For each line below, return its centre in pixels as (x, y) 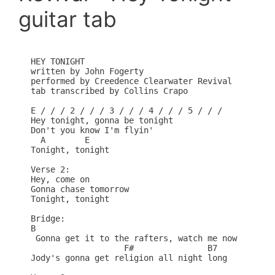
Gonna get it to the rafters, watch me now (134, 238)
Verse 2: (50, 170)
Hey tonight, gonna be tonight (102, 121)
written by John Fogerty (87, 72)
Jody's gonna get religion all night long (129, 258)
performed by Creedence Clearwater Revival (131, 81)
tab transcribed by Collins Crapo (109, 91)
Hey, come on (60, 180)
